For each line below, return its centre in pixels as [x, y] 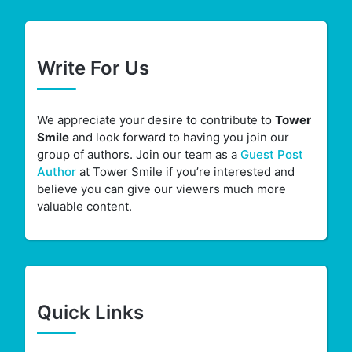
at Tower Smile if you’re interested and [185, 172]
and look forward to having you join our [179, 137]
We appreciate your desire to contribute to [156, 120]
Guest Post [271, 155]
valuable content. [84, 207]
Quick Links [90, 313]
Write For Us [93, 68]
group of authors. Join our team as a [138, 155]
